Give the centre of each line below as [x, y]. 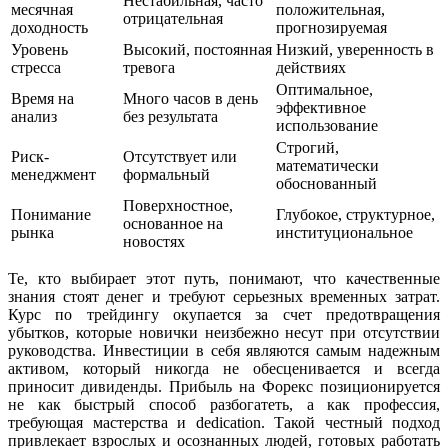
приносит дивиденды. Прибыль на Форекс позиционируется [224, 386]
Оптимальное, [324, 89]
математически [327, 165]
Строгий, [307, 147]
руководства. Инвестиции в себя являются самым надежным [224, 350]
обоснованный [326, 183]
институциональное [344, 232]
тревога [149, 67]
